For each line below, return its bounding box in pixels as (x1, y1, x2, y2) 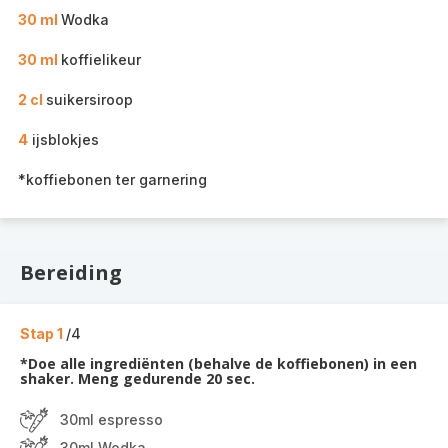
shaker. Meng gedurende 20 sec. (20, 369, 255, 388)
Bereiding (20, 259, 122, 286)
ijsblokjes (28, 131, 99, 148)
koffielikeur (61, 51, 141, 68)
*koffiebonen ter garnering (18, 171, 207, 188)
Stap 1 (20, 325, 66, 342)
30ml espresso (60, 411, 163, 428)
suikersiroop (46, 91, 133, 108)
